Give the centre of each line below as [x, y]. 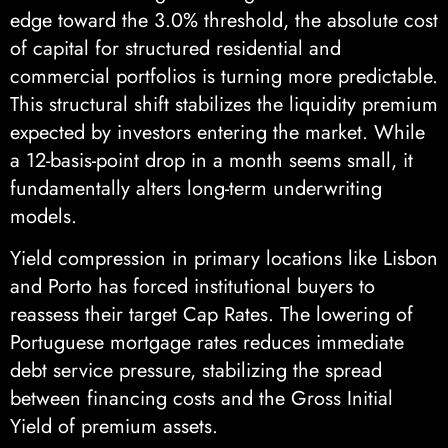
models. [43, 216]
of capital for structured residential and [175, 48]
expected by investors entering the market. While [217, 132]
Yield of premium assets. [114, 427]
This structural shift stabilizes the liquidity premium [224, 104]
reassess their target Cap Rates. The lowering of [211, 315]
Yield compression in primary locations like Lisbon [224, 259]
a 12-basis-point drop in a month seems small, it [211, 160]
